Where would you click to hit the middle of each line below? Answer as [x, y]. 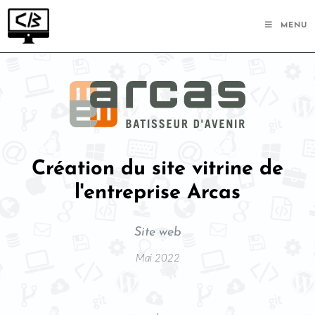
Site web [157, 233]
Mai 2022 [157, 259]
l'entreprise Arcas [157, 193]
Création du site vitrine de [157, 169]
